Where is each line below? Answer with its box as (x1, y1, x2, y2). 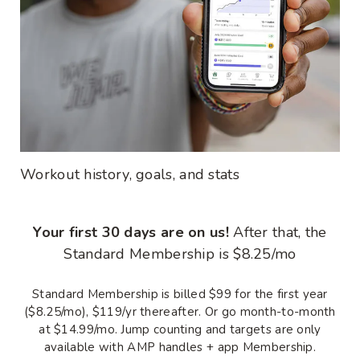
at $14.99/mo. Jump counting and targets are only (39, 321, 321, 337)
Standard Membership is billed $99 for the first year (32, 285, 328, 302)
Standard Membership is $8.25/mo (63, 243, 297, 264)
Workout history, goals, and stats (20, 164, 239, 184)
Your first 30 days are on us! (33, 222, 229, 242)
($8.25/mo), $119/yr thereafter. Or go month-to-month (24, 303, 336, 320)
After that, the (228, 222, 327, 242)
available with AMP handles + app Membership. (43, 338, 317, 355)
